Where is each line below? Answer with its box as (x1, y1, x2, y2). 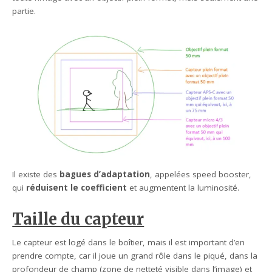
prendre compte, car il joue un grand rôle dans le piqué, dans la (12, 250, 258, 262)
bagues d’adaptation (59, 169, 151, 180)
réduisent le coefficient (26, 182, 127, 194)
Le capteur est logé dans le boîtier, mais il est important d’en (12, 237, 245, 248)
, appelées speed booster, (150, 169, 252, 180)
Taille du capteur (12, 209, 144, 229)
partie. (12, 5, 36, 17)
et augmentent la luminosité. (127, 182, 240, 194)
